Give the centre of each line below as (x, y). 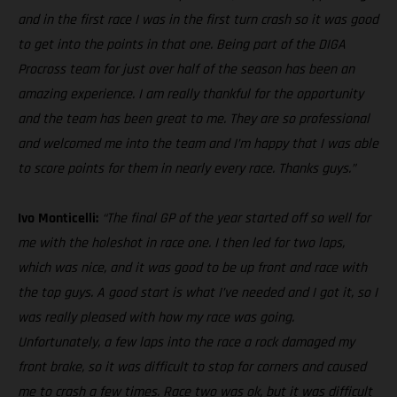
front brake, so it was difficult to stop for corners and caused (192, 368)
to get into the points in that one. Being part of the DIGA (182, 45)
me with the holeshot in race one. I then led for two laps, (181, 244)
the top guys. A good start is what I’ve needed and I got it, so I (198, 293)
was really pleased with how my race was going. (156, 318)
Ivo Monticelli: (60, 219)
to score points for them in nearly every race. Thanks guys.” (187, 169)
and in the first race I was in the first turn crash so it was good (198, 20)
